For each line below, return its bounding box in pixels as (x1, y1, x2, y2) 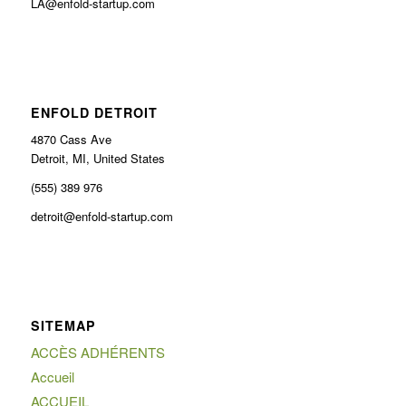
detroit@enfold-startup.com (30, 207, 173, 225)
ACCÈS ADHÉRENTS (30, 343, 165, 362)
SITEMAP (30, 316, 96, 335)
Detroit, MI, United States (30, 149, 165, 167)
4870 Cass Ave (30, 130, 111, 148)
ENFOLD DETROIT (30, 102, 158, 121)
